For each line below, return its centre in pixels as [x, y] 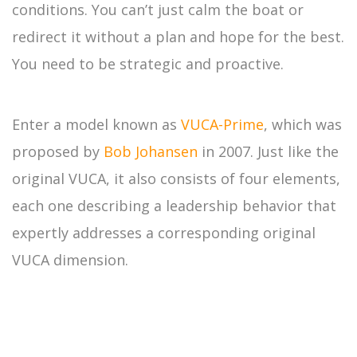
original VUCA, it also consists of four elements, [176, 178]
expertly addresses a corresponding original [164, 232]
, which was [303, 124]
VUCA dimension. [70, 259]
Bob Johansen [151, 151]
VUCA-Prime [222, 124]
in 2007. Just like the [268, 151]
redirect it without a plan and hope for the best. [178, 36]
